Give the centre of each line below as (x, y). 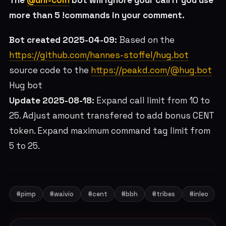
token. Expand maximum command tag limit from (109, 131)
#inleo (199, 194)
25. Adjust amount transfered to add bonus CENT (111, 116)
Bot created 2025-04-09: (63, 40)
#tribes (164, 194)
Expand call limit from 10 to (152, 101)
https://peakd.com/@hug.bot (151, 70)
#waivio (62, 194)
